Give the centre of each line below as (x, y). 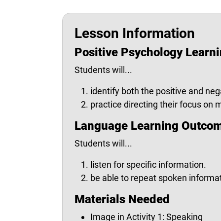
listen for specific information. (148, 165)
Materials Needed (122, 199)
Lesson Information (135, 33)
